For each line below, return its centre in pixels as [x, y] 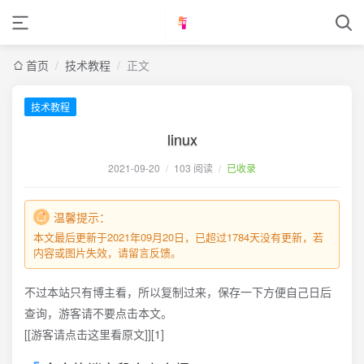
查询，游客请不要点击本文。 [98, 313]
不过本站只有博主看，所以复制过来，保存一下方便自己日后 [178, 292]
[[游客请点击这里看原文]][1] [94, 334]
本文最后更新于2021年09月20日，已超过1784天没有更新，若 [178, 237]
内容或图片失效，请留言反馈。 [107, 252]
